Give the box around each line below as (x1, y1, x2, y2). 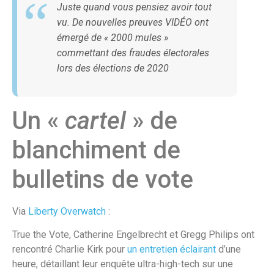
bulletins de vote (12, 165, 193, 194)
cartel (65, 106, 126, 136)
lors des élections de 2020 (57, 62, 169, 75)
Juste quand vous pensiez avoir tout (57, 1, 212, 13)
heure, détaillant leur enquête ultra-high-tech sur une (12, 258, 233, 270)
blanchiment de (12, 136, 180, 165)
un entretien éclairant (127, 243, 216, 256)
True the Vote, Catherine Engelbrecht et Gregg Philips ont (12, 229, 254, 241)
